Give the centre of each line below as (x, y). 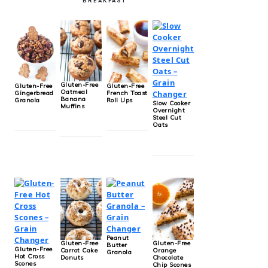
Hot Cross (30, 256)
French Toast (127, 93)
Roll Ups (119, 100)
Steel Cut (167, 117)
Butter (117, 245)
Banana (73, 99)
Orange (164, 250)
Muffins (72, 106)
